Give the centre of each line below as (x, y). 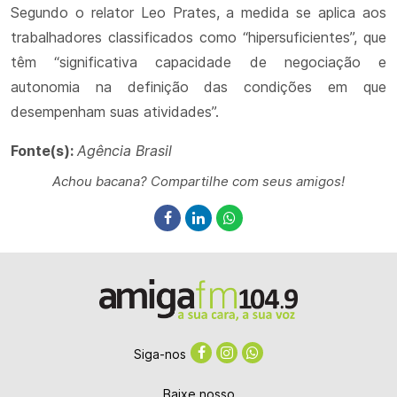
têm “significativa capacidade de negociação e (198, 62)
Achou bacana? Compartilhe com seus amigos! (198, 181)
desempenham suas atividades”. (115, 112)
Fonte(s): (44, 151)
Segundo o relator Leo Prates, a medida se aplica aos (198, 12)
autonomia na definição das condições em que (198, 87)
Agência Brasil (125, 151)
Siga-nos (160, 354)
